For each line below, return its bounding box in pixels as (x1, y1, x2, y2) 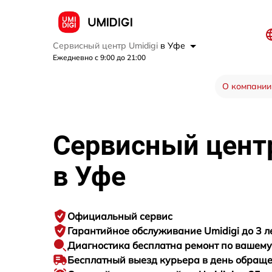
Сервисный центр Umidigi (53, 40, 160, 52)
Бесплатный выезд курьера (67, 254, 202, 267)
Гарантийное (67, 225, 132, 237)
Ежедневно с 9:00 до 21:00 (53, 53, 146, 63)
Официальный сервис (67, 210, 172, 223)
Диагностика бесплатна (67, 239, 185, 252)
